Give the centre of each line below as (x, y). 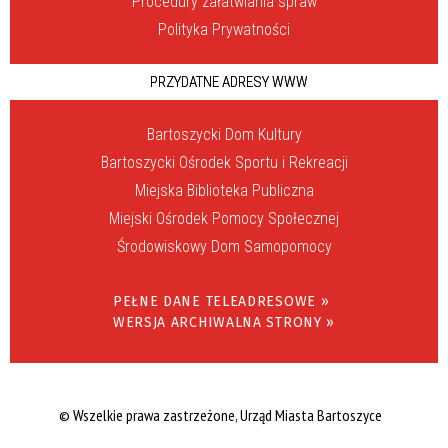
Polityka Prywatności (224, 30)
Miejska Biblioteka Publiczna (224, 191)
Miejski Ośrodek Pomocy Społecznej (224, 219)
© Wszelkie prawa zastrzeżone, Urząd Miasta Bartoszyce (220, 415)
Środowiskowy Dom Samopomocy (224, 247)
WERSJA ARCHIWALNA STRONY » (224, 323)
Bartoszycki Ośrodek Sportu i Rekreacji (224, 163)
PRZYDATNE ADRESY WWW (228, 82)
